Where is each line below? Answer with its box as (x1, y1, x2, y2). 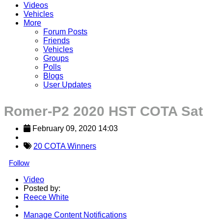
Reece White (24, 192, 69, 201)
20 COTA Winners (33, 141, 96, 150)
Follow (9, 158, 29, 167)
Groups (43, 54, 69, 62)
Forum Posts (43, 27, 87, 36)
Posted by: (24, 184, 60, 192)
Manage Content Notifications (24, 210, 127, 219)
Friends (43, 36, 70, 45)
